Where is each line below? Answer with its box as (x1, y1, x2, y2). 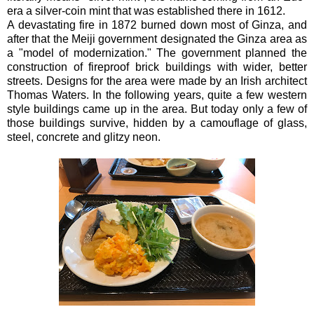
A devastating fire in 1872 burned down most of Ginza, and (7, 18, 307, 31)
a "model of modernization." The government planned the (7, 46, 307, 59)
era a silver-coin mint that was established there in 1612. (7, 4, 285, 17)
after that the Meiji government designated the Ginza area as (7, 32, 307, 45)
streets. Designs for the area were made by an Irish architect (7, 74, 307, 87)
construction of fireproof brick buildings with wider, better (7, 60, 307, 73)
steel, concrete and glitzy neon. (7, 130, 161, 143)
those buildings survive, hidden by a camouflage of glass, (7, 116, 307, 129)
